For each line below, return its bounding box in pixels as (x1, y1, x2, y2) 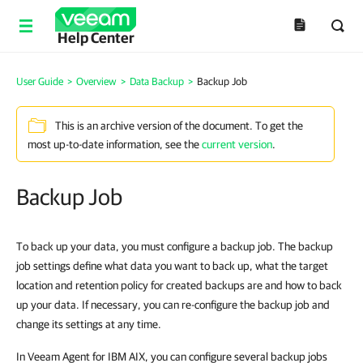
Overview (76, 75, 117, 88)
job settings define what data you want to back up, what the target (16, 259, 328, 272)
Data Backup (130, 75, 184, 88)
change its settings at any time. (16, 318, 161, 331)
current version (202, 138, 272, 151)
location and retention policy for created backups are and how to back (16, 279, 342, 292)
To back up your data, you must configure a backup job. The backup (16, 240, 333, 253)
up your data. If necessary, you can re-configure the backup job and (16, 298, 330, 311)
